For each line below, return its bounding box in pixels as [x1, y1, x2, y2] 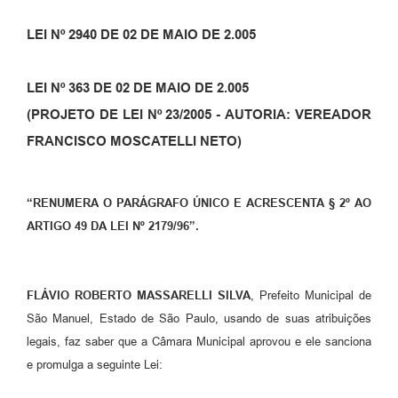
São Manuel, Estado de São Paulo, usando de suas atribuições [27, 311, 371, 325]
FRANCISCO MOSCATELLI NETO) [27, 133, 242, 149]
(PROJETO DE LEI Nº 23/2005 [27, 107, 212, 123]
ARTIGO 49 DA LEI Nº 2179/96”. [27, 219, 199, 233]
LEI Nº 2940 [27, 27, 100, 43]
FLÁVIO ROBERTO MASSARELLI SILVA [27, 288, 251, 302]
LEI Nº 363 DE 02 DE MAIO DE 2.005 [27, 80, 249, 96]
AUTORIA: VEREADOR [225, 107, 372, 123]
